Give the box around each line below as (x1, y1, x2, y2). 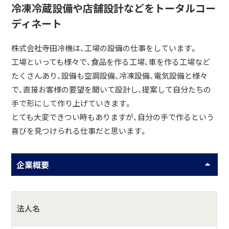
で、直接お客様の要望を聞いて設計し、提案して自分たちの (11, 84, 212, 95)
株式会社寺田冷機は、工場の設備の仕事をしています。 (11, 42, 198, 54)
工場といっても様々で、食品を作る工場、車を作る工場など (11, 56, 211, 67)
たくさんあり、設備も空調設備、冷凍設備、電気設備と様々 (11, 70, 208, 81)
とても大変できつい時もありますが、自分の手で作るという (11, 111, 215, 123)
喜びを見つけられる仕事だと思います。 (11, 125, 148, 136)
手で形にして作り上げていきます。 (11, 98, 132, 109)
